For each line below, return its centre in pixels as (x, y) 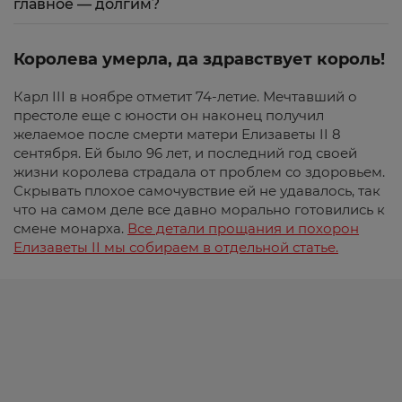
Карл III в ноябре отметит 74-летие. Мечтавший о (185, 96)
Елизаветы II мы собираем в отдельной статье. (176, 247)
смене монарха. (70, 228)
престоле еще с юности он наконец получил (169, 115)
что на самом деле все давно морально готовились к (199, 210)
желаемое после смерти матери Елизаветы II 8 (177, 134)
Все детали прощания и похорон (243, 228)
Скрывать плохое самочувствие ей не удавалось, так (197, 191)
